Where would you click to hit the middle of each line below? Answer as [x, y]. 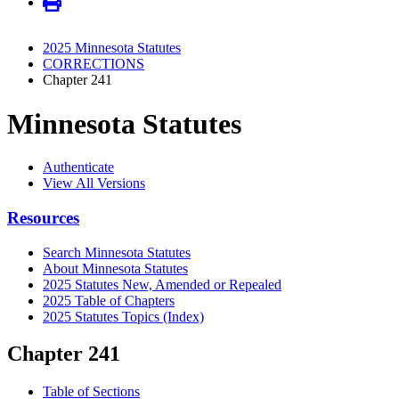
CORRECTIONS [94, 64]
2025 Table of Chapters [109, 300]
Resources [43, 217]
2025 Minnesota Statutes [112, 48]
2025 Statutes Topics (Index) [123, 316]
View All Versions [94, 183]
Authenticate [78, 167]
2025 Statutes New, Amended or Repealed [162, 284]
